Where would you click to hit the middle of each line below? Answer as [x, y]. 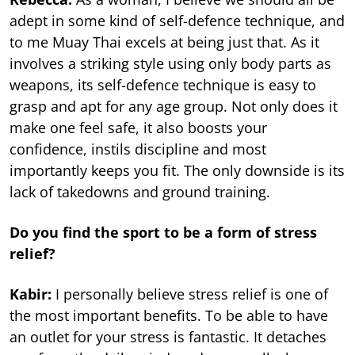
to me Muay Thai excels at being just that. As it [164, 42]
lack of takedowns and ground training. [140, 192]
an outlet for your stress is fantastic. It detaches [168, 337]
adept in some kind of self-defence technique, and [177, 21]
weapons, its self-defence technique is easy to [163, 85]
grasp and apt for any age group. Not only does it [174, 107]
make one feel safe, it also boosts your [138, 128]
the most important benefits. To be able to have [169, 316]
